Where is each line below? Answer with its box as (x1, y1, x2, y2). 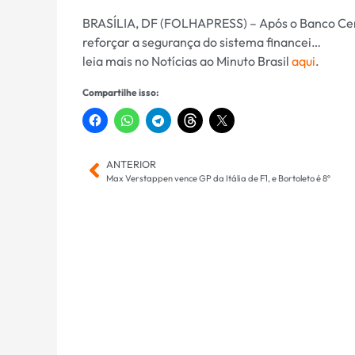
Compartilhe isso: (82, 86, 158, 98)
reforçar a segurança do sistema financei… (82, 33, 321, 50)
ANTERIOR (106, 157, 156, 170)
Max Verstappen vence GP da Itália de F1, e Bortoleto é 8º (106, 172, 330, 184)
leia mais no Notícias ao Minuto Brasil (82, 52, 292, 69)
